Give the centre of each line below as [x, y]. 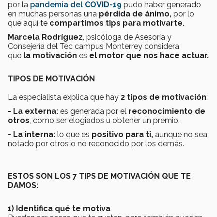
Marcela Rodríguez [45, 37]
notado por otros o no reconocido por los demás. [96, 143]
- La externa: [33, 111]
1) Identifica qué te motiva [59, 208]
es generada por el [93, 111]
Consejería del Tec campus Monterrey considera [93, 46]
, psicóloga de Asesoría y [127, 37]
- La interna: [32, 134]
